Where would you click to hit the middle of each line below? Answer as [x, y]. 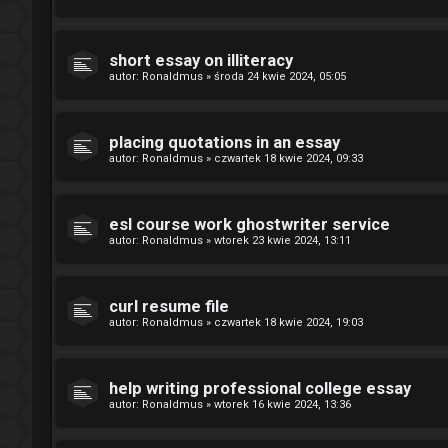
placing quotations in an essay [224, 142]
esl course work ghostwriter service [249, 224]
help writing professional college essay [260, 388]
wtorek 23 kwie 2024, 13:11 [282, 240]
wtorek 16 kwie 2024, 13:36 [282, 404]
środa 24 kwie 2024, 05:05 [280, 76]
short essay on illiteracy [201, 60]
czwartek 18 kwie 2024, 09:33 [288, 158]
